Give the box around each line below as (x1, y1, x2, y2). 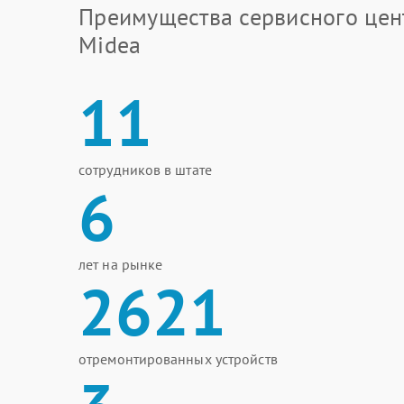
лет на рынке (78, 255, 163, 273)
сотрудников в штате (78, 161, 212, 179)
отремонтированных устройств (78, 350, 278, 368)
